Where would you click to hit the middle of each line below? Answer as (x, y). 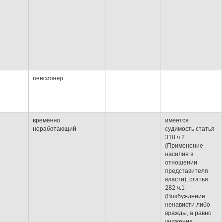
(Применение (184, 146)
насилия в (179, 154)
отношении (181, 163)
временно (47, 120)
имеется (177, 120)
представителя (187, 171)
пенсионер (48, 78)
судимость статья (190, 129)
